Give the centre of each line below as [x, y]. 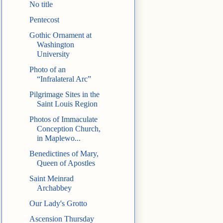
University [53, 54]
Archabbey [54, 188]
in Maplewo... [58, 138]
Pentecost [44, 20]
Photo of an [47, 70]
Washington [55, 45]
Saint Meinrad [51, 179]
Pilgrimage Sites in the [64, 95]
